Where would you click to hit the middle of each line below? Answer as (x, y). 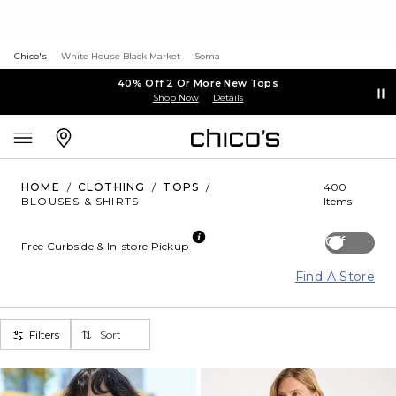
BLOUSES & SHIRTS (80, 201)
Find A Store (335, 277)
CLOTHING (111, 187)
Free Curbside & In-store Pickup (105, 246)
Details (228, 97)
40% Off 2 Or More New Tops (198, 83)
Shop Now (175, 97)
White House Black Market (121, 56)
